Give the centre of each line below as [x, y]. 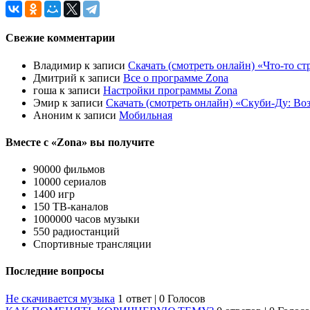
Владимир [57, 65]
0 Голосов [182, 298]
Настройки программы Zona [170, 90]
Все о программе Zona [176, 77]
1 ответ [136, 298]
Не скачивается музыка [60, 298]
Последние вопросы [55, 271]
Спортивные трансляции [92, 244]
